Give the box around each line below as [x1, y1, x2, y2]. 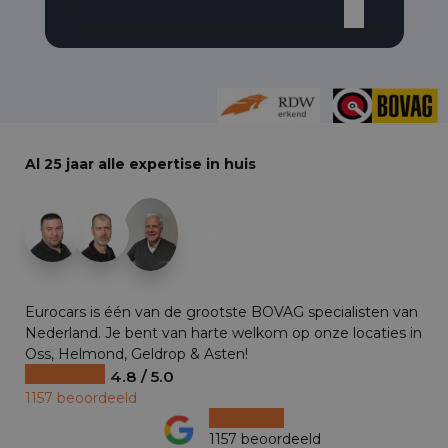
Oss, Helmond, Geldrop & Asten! [25, 345, 248, 364]
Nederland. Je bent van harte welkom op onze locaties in [25, 324, 422, 343]
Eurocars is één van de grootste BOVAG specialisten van [25, 303, 418, 322]
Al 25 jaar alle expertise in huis [25, 155, 256, 174]
